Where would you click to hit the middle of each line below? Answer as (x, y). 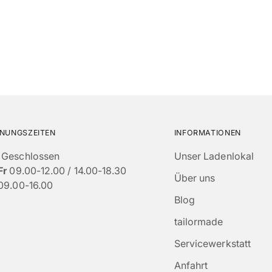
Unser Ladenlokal (214, 156)
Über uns (195, 178)
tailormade (199, 222)
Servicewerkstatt (212, 244)
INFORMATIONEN (207, 133)
